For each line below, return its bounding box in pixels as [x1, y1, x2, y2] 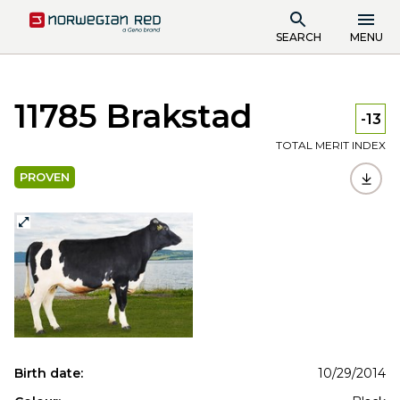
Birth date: [14, 365, 83, 381]
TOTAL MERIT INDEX [276, 138, 386, 152]
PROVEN [20, 170, 70, 184]
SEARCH [275, 29, 321, 44]
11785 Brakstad [14, 96, 253, 136]
